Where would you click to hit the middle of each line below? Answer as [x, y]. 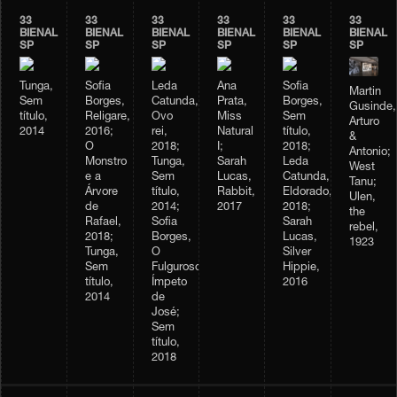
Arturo [364, 123]
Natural [235, 132]
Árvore [102, 193]
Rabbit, [236, 193]
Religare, [108, 117]
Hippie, [302, 268]
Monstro [106, 163]
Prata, [232, 102]
